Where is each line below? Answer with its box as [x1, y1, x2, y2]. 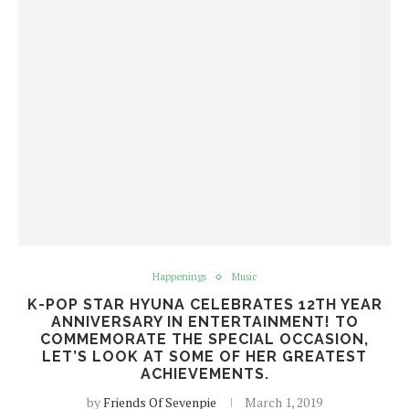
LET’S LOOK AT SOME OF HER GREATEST [42, 348, 367, 365]
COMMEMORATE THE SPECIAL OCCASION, [40, 330, 369, 348]
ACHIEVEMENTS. [140, 365, 269, 383]
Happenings [152, 270, 206, 283]
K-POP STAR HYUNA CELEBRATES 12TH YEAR [26, 296, 383, 313]
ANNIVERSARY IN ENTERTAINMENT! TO [50, 313, 359, 330]
